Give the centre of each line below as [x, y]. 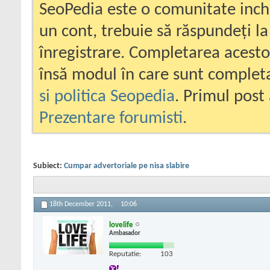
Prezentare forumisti [111, 118]
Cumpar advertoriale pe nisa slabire [127, 166]
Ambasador [125, 233]
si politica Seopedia [107, 97]
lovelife [121, 225]
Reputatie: [125, 254]
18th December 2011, [82, 205]
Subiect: [49, 166]
